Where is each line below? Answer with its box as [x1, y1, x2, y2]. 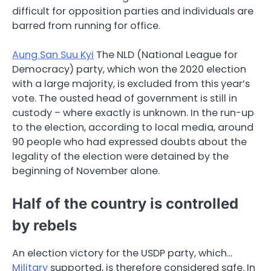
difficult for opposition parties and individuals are [12, 4, 253, 18]
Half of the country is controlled [12, 195, 238, 213]
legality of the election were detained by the [12, 149, 229, 163]
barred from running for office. [12, 18, 160, 33]
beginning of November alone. [12, 164, 160, 178]
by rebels [12, 217, 77, 235]
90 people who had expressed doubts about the [12, 135, 247, 149]
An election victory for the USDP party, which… [12, 246, 232, 261]
